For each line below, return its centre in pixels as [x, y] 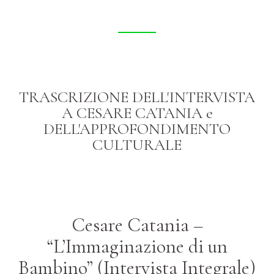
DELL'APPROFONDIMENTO [137, 128]
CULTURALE [137, 144]
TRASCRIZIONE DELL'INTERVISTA [137, 97]
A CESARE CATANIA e [137, 113]
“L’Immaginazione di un [137, 246]
